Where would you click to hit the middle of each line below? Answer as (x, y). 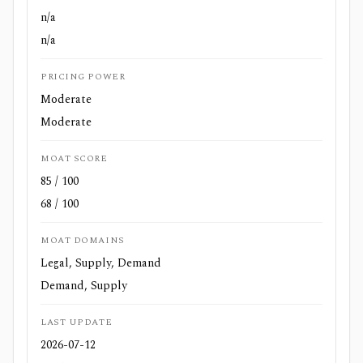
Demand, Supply (84, 286)
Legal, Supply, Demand (101, 263)
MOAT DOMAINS (83, 240)
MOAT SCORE (74, 158)
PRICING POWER (83, 77)
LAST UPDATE (77, 322)
